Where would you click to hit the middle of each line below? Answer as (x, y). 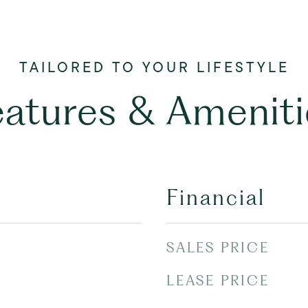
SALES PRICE (218, 247)
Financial (216, 198)
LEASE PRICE (218, 280)
